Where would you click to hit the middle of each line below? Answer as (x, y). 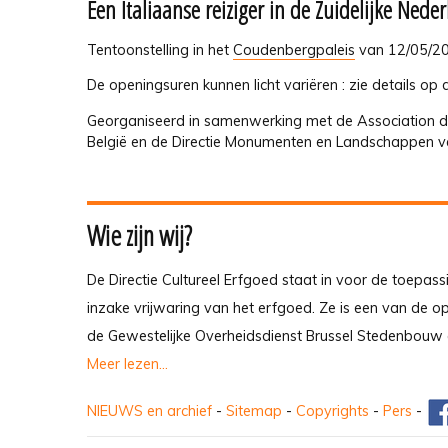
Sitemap (254, 410)
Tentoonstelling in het (160, 49)
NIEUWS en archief (149, 410)
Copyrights (332, 410)
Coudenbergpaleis (294, 49)
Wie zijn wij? (139, 235)
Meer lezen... (127, 363)
